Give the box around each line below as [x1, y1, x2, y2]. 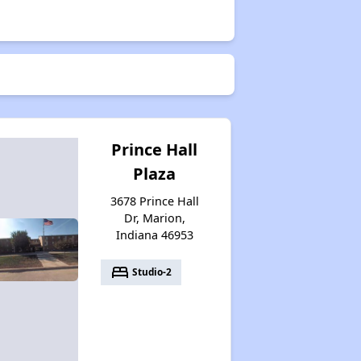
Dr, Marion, [123, 210, 185, 226]
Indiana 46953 [115, 226, 193, 243]
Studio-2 [130, 265, 172, 279]
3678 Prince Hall [110, 193, 199, 209]
